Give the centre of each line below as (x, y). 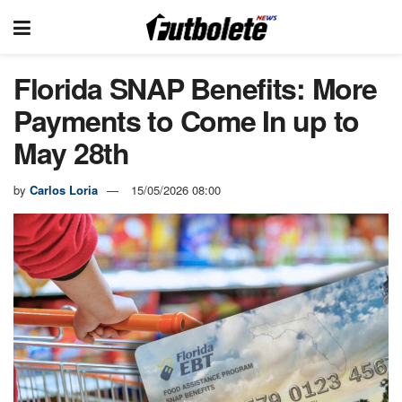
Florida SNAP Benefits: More (195, 88)
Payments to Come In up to (186, 120)
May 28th (71, 153)
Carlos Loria (64, 189)
